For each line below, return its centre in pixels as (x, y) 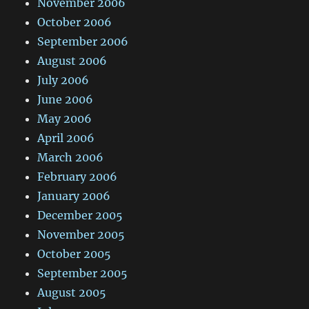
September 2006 (83, 42)
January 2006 (74, 196)
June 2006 (66, 100)
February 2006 (78, 177)
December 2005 (80, 216)
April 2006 (66, 138)
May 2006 (65, 119)
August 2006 (72, 61)
